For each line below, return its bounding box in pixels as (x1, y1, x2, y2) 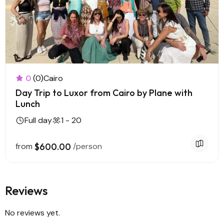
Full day (24, 115, 52, 125)
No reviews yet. (5, 207, 60, 218)
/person (73, 141, 102, 151)
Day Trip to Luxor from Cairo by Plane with (15, 87, 192, 98)
